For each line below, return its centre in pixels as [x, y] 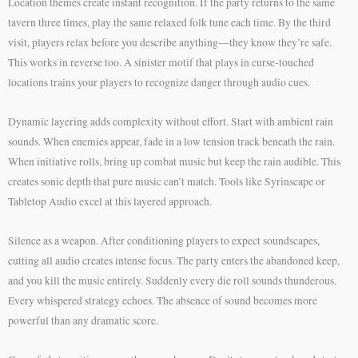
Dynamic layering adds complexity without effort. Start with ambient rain [171, 122]
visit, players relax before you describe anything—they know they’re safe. [170, 43]
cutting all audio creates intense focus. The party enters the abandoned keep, [174, 261]
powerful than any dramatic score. [83, 321]
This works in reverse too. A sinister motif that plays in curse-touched [161, 63]
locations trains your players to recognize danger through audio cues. [159, 83]
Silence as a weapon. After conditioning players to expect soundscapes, [164, 241]
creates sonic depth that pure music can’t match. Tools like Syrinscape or [167, 182]
